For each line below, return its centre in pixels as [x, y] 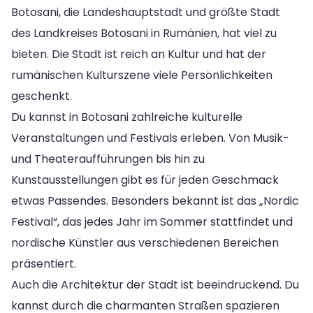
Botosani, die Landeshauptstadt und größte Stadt [146, 12]
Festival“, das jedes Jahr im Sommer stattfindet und [152, 221]
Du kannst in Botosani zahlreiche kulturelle [127, 117]
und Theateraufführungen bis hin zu [108, 159]
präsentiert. [44, 263]
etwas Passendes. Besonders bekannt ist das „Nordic [155, 201]
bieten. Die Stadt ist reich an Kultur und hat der [139, 54]
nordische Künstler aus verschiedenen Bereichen [145, 242]
